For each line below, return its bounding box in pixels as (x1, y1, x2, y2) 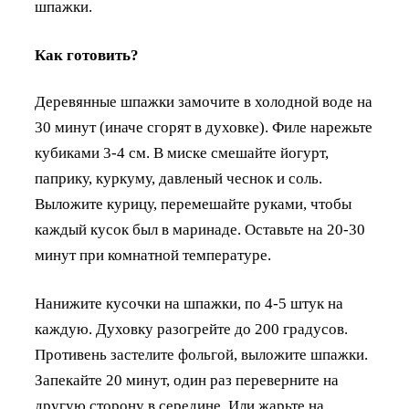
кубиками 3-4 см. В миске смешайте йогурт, (35, 144, 329, 162)
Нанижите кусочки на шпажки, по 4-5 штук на (35, 295, 343, 312)
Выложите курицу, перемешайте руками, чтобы (35, 195, 351, 213)
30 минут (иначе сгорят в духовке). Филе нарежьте (35, 119, 372, 136)
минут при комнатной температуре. (35, 246, 271, 264)
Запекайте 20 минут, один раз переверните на (35, 372, 339, 389)
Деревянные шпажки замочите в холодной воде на (35, 93, 372, 110)
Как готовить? (35, 47, 139, 65)
